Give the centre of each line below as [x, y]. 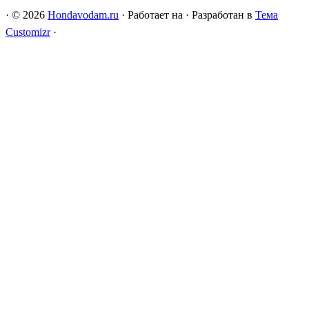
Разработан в [223, 14]
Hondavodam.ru [83, 14]
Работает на [155, 14]
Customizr [28, 32]
